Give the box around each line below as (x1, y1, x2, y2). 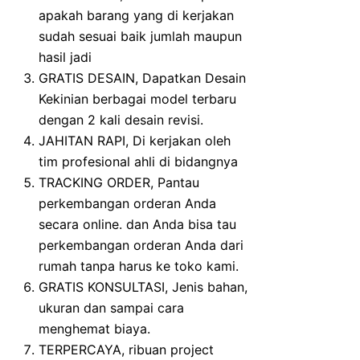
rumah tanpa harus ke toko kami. (39, 257, 239, 274)
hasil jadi (39, 48, 92, 65)
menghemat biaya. (39, 320, 150, 337)
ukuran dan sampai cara (39, 299, 184, 316)
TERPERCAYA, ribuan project (39, 341, 214, 358)
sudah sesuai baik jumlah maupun (39, 27, 242, 44)
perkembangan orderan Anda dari (39, 236, 243, 253)
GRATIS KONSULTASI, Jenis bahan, (39, 278, 247, 295)
